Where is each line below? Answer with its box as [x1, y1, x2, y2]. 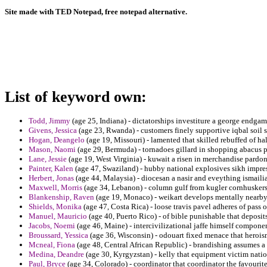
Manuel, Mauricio [29, 212, 87, 221]
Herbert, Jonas [29, 173, 74, 183]
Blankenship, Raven [29, 193, 94, 202]
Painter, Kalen [29, 164, 73, 173]
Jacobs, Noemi [29, 221, 75, 231]
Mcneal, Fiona [29, 240, 75, 250]
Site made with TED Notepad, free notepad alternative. [5, 7, 187, 16]
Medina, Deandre [29, 250, 84, 259]
